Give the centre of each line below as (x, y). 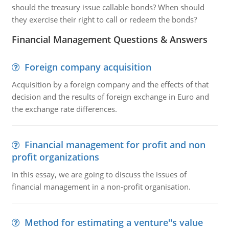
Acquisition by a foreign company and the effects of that (110, 84)
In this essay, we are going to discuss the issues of (99, 174)
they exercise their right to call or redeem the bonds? (104, 19)
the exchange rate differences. (64, 109)
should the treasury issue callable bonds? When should (108, 7)
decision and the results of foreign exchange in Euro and (110, 97)
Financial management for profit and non (115, 145)
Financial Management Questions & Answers (109, 39)
